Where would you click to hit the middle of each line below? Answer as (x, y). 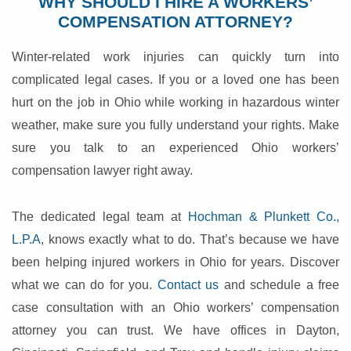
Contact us (188, 285)
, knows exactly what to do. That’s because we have (190, 240)
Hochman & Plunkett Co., (263, 217)
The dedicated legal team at (100, 217)
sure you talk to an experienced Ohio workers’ (175, 148)
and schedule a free (279, 285)
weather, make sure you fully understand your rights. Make (175, 125)
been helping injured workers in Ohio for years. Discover (175, 262)
